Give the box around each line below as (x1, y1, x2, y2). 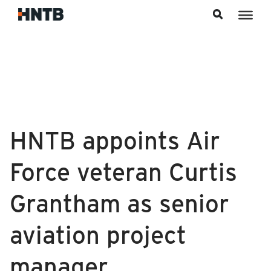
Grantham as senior (9, 186, 229, 218)
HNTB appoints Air (9, 123, 220, 155)
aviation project (9, 218, 186, 250)
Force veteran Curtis (9, 155, 237, 187)
